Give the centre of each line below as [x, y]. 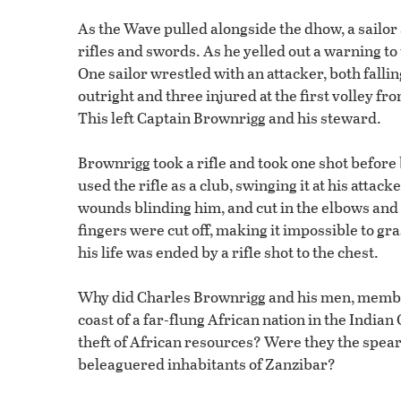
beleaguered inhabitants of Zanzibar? [207, 364]
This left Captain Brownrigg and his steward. [230, 118]
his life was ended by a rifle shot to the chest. [228, 252]
